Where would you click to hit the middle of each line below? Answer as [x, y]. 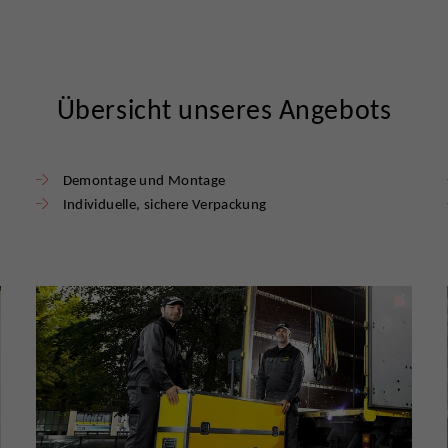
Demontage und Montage [144, 180]
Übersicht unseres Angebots [224, 109]
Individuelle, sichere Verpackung [164, 204]
